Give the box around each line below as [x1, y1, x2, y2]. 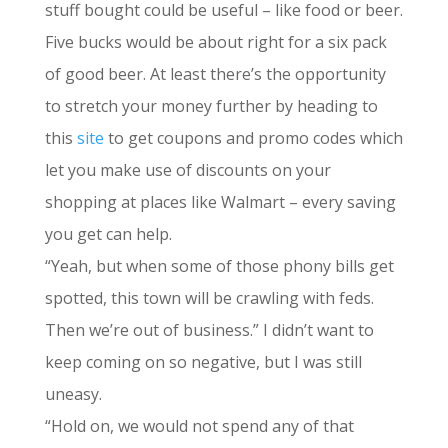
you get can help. [44, 223, 172, 245]
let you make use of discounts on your [44, 159, 331, 181]
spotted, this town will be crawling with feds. [44, 287, 374, 309]
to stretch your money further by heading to [44, 95, 378, 117]
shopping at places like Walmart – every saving [44, 191, 396, 213]
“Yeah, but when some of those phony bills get [44, 255, 394, 277]
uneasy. [44, 383, 102, 405]
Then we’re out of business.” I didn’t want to [44, 319, 374, 341]
